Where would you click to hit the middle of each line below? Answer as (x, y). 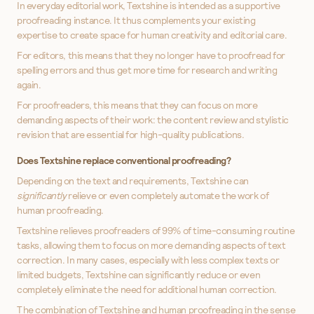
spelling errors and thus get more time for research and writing (147, 70)
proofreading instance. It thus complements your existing (136, 21)
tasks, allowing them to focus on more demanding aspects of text (151, 246)
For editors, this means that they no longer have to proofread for (151, 56)
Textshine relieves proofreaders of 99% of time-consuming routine (156, 231)
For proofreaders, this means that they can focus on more (137, 105)
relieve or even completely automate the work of (168, 196)
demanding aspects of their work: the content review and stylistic (153, 120)
